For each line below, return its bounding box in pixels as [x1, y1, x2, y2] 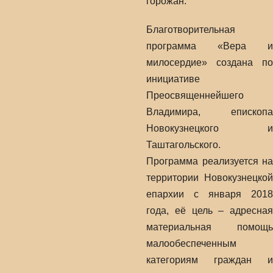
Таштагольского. [146, 140, 221, 150]
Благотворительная [146, 24, 235, 35]
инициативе [146, 74, 200, 84]
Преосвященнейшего [146, 90, 244, 101]
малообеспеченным [146, 238, 236, 249]
